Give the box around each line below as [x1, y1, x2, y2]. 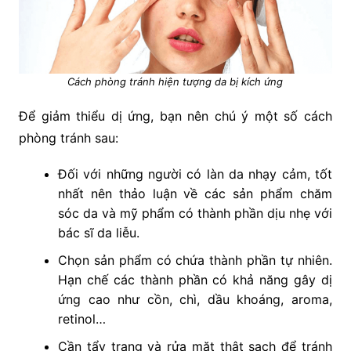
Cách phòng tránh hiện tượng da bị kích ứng [67, 75, 284, 89]
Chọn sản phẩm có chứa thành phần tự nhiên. [57, 252, 333, 269]
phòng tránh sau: [18, 130, 118, 147]
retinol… [57, 311, 106, 327]
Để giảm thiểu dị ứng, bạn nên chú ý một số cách [18, 108, 333, 125]
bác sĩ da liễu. [57, 225, 139, 241]
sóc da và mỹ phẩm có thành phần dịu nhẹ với [57, 205, 333, 222]
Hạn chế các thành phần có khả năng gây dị [57, 272, 333, 288]
